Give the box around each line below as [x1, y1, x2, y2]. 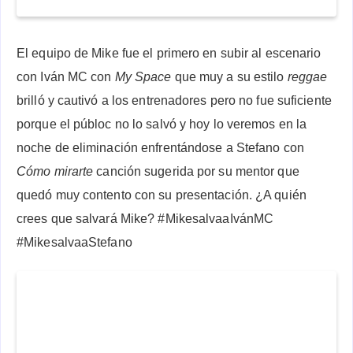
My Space [114, 69, 172, 84]
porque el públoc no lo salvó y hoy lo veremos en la [17, 117, 307, 131]
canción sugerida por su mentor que [93, 164, 299, 178]
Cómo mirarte [17, 164, 94, 178]
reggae [287, 69, 328, 84]
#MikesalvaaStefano [17, 235, 132, 249]
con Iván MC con [17, 69, 115, 84]
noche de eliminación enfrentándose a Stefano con [17, 140, 304, 154]
